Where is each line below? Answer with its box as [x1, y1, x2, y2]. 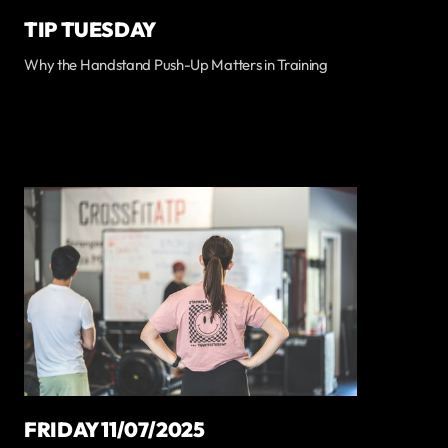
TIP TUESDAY [24, 15, 156, 42]
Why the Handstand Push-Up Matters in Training [24, 54, 328, 74]
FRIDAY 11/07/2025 [24, 416, 205, 443]
